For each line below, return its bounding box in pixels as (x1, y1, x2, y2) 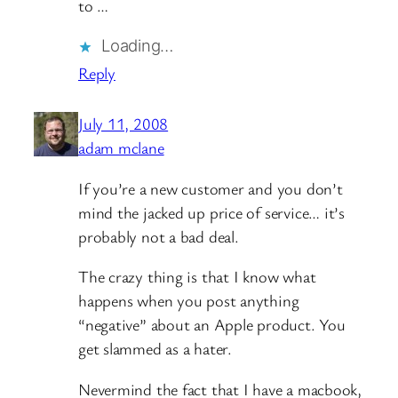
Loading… (101, 36, 174, 56)
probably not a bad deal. (78, 225, 239, 247)
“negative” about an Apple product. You (78, 314, 346, 336)
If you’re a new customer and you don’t (78, 177, 343, 199)
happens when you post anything (78, 290, 299, 312)
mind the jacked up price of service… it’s (78, 201, 345, 223)
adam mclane (78, 137, 164, 159)
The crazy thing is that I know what (78, 266, 316, 288)
